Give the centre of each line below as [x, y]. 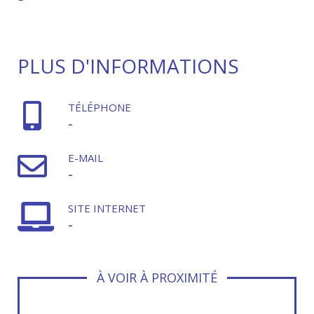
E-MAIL [86, 158]
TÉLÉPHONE [100, 107]
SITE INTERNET [107, 208]
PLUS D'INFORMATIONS [128, 66]
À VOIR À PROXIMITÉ [157, 278]
